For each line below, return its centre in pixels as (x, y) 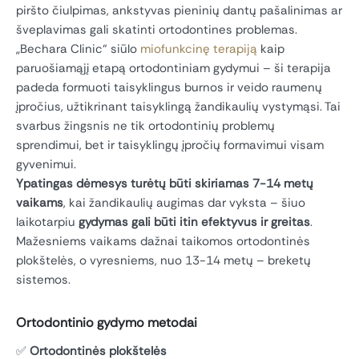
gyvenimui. (46, 165)
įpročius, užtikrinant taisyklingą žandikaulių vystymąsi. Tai (178, 107)
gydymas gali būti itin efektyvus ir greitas (194, 222)
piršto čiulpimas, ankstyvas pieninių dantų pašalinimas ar (179, 11)
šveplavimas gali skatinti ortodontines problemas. (157, 30)
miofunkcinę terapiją (199, 49)
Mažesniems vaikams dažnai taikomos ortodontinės (163, 242)
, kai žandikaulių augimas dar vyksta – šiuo (184, 203)
